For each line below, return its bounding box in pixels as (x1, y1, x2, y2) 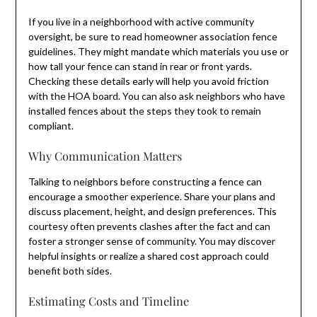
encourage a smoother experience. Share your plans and (28, 190, 275, 202)
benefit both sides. (28, 264, 112, 277)
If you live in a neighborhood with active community (28, 15, 254, 28)
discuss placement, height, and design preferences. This (28, 204, 277, 217)
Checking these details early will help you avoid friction (28, 74, 269, 87)
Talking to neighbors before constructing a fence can (28, 175, 262, 188)
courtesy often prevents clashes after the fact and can (28, 219, 270, 232)
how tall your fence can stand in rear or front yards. (28, 59, 252, 72)
